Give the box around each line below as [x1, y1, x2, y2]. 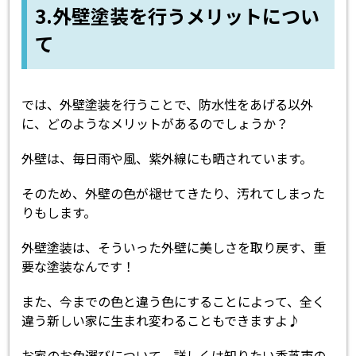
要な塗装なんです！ [21, 256, 136, 276]
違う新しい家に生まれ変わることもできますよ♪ [21, 310, 301, 330]
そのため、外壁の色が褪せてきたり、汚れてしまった [21, 183, 326, 203]
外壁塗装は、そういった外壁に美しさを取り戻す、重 [21, 237, 327, 257]
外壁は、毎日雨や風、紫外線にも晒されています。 [21, 148, 313, 168]
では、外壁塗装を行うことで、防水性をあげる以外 [21, 94, 314, 114]
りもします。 [21, 202, 97, 222]
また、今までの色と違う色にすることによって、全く [21, 291, 326, 311]
